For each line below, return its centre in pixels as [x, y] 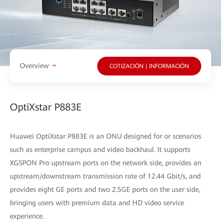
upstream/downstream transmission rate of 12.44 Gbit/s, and [105, 176]
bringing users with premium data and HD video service [97, 203]
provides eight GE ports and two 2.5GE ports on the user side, [105, 189]
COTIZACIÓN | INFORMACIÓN [149, 66]
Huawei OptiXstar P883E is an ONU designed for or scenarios [106, 136]
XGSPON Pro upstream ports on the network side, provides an [106, 163]
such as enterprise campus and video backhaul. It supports [100, 149]
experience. [27, 216]
